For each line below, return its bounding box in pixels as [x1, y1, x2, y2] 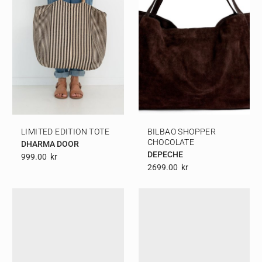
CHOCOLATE [147, 137, 195, 147]
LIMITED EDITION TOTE [21, 126, 109, 136]
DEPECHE [147, 149, 183, 159]
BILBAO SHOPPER [147, 126, 216, 136]
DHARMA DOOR [21, 139, 79, 149]
